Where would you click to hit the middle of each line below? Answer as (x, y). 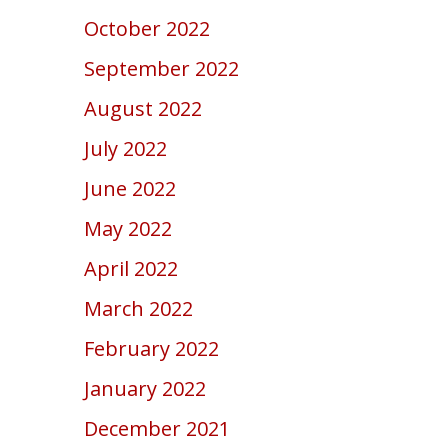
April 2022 (131, 268)
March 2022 (139, 308)
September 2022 (162, 68)
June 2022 (130, 188)
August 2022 (143, 108)
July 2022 (126, 148)
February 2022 (152, 348)
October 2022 (147, 28)
